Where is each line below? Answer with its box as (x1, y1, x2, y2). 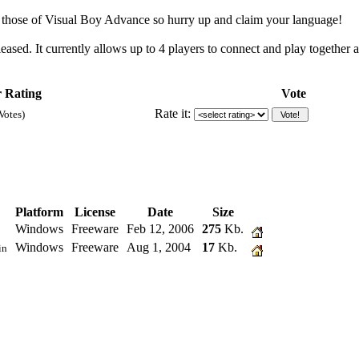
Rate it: (155, 107, 194, 121)
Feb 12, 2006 (123, 221, 197, 236)
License (71, 204, 119, 219)
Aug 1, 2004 (123, 240, 194, 254)
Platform (12, 204, 67, 219)
